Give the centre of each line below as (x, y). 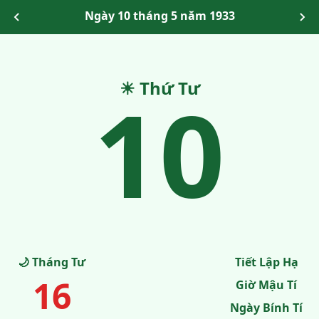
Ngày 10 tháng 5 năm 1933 (159, 16)
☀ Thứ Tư (159, 88)
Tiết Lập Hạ (266, 262)
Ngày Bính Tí (266, 308)
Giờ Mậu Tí (266, 285)
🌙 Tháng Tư (52, 262)
